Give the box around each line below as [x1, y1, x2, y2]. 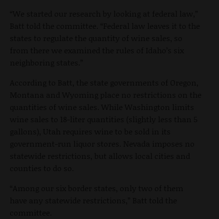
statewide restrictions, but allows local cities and [10, 150, 190, 161]
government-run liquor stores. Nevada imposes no [10, 137, 195, 149]
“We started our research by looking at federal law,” [10, 7, 198, 19]
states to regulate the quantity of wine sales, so [10, 32, 182, 44]
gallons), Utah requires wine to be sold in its [10, 125, 171, 137]
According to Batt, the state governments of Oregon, [10, 76, 198, 88]
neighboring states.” [10, 56, 83, 68]
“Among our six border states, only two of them [10, 182, 183, 194]
